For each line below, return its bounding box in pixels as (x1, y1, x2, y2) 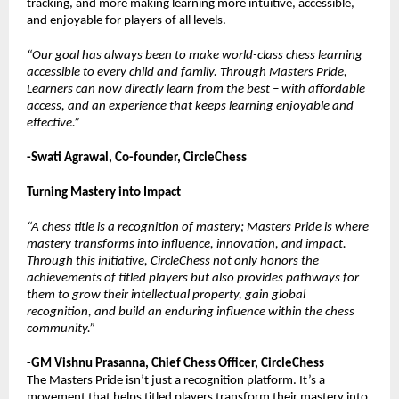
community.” (27, 322, 95, 337)
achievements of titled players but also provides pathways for (27, 272, 359, 286)
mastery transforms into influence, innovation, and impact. (27, 238, 346, 252)
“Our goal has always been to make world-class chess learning (27, 49, 362, 63)
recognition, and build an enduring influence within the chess (27, 305, 354, 320)
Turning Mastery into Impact (27, 186, 181, 200)
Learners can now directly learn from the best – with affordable (27, 83, 365, 97)
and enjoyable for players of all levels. (27, 14, 226, 28)
